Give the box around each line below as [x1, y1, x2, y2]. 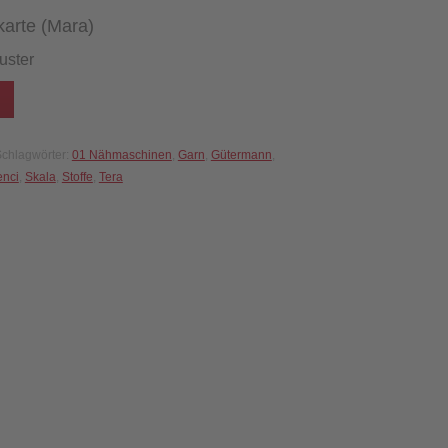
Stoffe [61, 170, 93, 184]
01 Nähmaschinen [71, 148, 172, 162]
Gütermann [210, 148, 272, 162]
